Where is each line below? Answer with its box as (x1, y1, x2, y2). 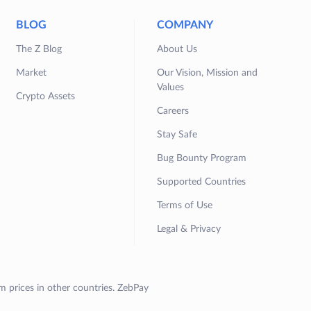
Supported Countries (157, 177, 246, 187)
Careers (157, 106, 190, 117)
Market (16, 68, 47, 78)
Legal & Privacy (157, 224, 221, 235)
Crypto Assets (16, 92, 76, 102)
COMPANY (157, 19, 214, 31)
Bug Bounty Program (157, 153, 247, 164)
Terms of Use (157, 201, 213, 211)
